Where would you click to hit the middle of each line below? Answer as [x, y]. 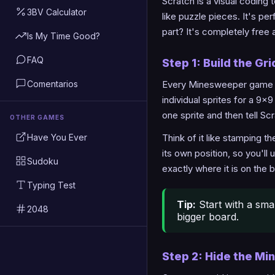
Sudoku [43, 161]
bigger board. [208, 216]
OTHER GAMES [37, 117]
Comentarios [52, 83]
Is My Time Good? [64, 36]
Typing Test [51, 185]
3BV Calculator [57, 12]
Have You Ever [57, 137]
